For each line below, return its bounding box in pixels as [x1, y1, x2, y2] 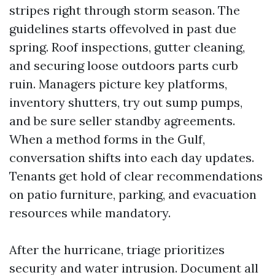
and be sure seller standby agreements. [9, 113, 235, 128]
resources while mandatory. [9, 205, 171, 220]
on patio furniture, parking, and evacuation [9, 187, 257, 202]
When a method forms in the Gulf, [9, 131, 205, 147]
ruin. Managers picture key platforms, [9, 76, 227, 91]
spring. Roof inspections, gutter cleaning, [9, 39, 245, 55]
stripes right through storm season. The [9, 2, 240, 18]
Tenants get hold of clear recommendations [9, 168, 263, 184]
